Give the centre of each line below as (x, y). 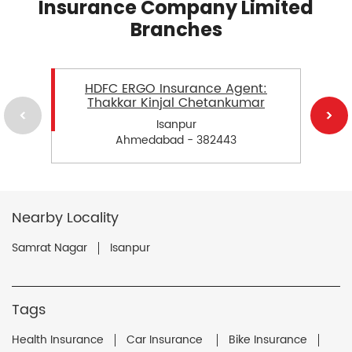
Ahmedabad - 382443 (176, 140)
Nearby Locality (65, 218)
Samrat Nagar (49, 247)
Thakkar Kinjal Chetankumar (176, 103)
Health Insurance (58, 339)
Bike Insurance (268, 339)
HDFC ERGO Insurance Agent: (176, 88)
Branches (176, 29)
